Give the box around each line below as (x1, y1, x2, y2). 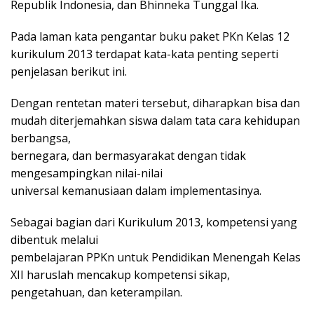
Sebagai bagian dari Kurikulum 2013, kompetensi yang (11, 214, 297, 231)
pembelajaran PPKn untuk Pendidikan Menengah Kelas (11, 250, 301, 266)
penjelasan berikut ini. (11, 64, 127, 80)
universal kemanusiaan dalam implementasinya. (11, 183, 261, 199)
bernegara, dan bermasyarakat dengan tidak (11, 148, 246, 164)
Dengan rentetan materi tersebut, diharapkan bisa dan (11, 95, 300, 111)
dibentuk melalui (11, 232, 98, 248)
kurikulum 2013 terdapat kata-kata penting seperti (11, 46, 278, 62)
